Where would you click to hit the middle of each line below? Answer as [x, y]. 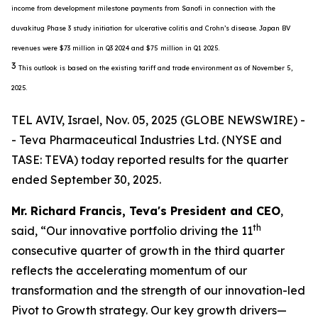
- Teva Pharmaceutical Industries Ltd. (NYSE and [147, 140]
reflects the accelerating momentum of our [129, 270]
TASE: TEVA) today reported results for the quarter [150, 160]
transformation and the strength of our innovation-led [158, 290]
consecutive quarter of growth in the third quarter [148, 251]
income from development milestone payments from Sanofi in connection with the [143, 9]
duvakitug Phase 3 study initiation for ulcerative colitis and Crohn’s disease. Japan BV [151, 28]
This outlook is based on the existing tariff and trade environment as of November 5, [155, 68]
